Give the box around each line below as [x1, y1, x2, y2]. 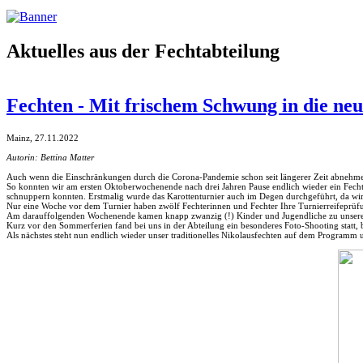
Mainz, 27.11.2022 [6, 132, 79, 143]
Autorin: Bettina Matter [6, 152, 94, 162]
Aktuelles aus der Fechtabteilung [6, 40, 280, 62]
